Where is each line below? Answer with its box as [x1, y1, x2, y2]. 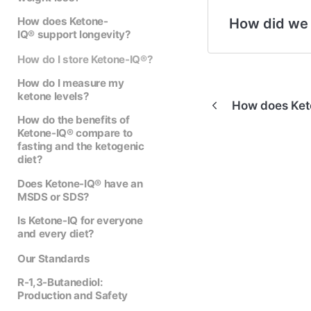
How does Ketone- [17, 15, 108, 28]
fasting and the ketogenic [17, 140, 144, 153]
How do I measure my [17, 76, 124, 90]
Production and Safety [17, 288, 128, 302]
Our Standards [17, 251, 90, 265]
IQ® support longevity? [17, 28, 131, 42]
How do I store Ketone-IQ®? [17, 51, 153, 65]
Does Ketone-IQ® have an [17, 176, 143, 190]
